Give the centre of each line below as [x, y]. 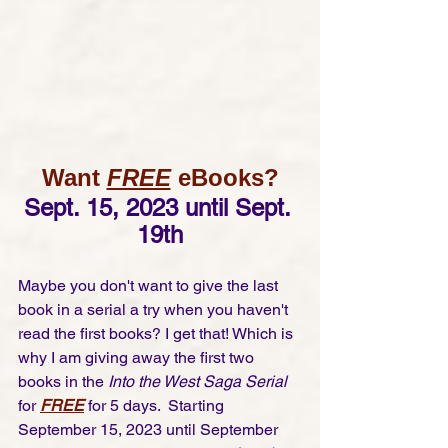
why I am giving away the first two [138, 357]
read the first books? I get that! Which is [157, 333]
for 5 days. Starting [156, 405]
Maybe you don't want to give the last [150, 285]
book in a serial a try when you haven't [155, 309]
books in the [63, 381]
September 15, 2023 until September [150, 429]
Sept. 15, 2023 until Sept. [160, 207]
